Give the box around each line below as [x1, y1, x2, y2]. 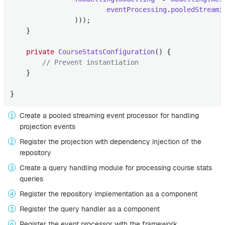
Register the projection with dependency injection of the [20, 137, 201, 146]
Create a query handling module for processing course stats [20, 163, 212, 172]
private [26, 48, 55, 56]
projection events [20, 122, 75, 131]
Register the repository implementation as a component [20, 189, 197, 198]
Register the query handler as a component [20, 204, 160, 213]
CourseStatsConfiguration [58, 48, 155, 56]
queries [20, 174, 43, 183]
